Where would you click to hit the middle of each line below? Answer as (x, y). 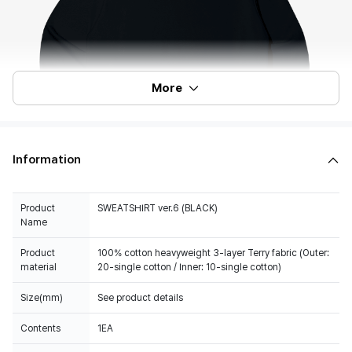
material (38, 267)
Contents (40, 328)
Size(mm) (42, 298)
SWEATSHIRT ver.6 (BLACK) (158, 208)
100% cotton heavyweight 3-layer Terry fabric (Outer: (213, 253)
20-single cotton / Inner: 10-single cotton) (189, 267)
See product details (140, 298)
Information (47, 159)
